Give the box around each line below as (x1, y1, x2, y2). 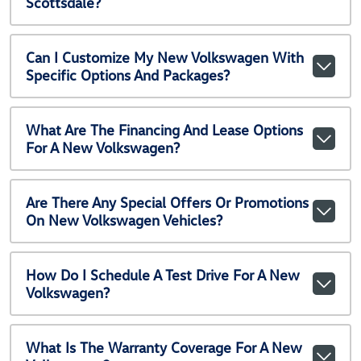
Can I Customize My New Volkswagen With (25, 48, 304, 66)
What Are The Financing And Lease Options (25, 121, 303, 139)
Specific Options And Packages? (25, 66, 230, 84)
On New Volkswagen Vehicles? (25, 211, 222, 229)
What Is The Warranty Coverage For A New (25, 338, 302, 356)
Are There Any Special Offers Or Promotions (25, 193, 309, 211)
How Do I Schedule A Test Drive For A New (25, 266, 300, 284)
